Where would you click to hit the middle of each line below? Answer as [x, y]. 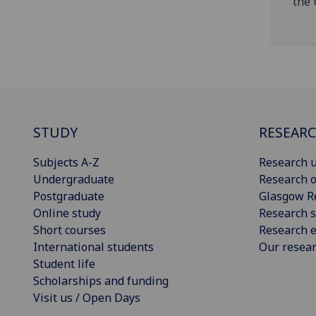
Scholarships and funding [101, 280]
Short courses [69, 230]
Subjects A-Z [66, 162]
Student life [64, 263]
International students [93, 247]
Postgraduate [69, 196]
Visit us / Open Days [87, 297]
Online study [67, 213]
